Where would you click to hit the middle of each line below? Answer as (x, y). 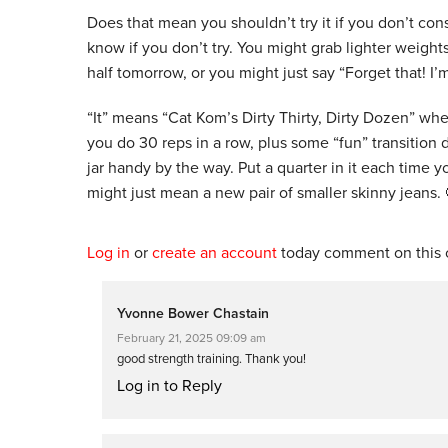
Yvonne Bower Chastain (193, 314)
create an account (214, 253)
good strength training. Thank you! (211, 359)
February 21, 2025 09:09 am (191, 338)
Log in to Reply (169, 386)
